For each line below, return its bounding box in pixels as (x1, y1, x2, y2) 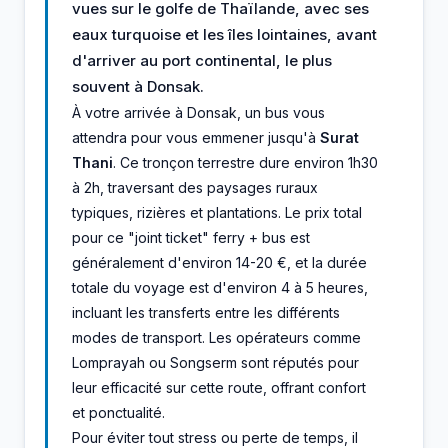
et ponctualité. (72, 403, 165, 421)
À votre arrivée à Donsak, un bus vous (72, 103, 325, 121)
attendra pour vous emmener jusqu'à (72, 128, 320, 146)
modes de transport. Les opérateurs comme (72, 328, 361, 346)
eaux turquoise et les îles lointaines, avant (72, 24, 377, 44)
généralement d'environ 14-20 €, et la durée (72, 253, 367, 271)
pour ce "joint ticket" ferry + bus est (72, 228, 310, 246)
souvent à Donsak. (72, 76, 204, 96)
